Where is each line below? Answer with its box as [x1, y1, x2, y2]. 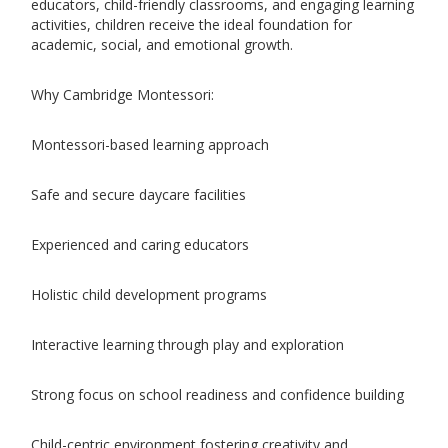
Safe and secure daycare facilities [31, 185, 246, 204]
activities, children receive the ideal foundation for [31, 15, 352, 34]
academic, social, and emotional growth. [31, 35, 293, 54]
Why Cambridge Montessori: [31, 85, 214, 104]
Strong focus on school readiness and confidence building [31, 385, 404, 404]
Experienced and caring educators [31, 235, 249, 254]
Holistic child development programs [31, 285, 267, 304]
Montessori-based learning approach [31, 135, 269, 154]
